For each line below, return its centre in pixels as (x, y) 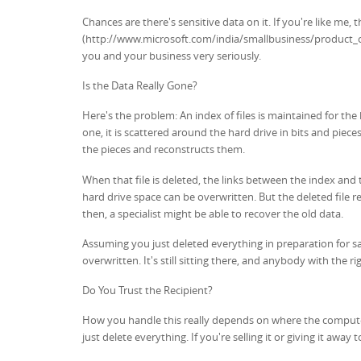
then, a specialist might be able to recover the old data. (213, 213)
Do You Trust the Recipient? (147, 290)
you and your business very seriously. (172, 55)
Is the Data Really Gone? (140, 85)
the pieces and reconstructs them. (164, 149)
